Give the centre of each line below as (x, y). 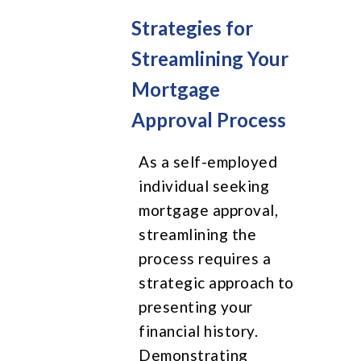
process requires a (205, 258)
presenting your (196, 306)
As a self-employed (208, 161)
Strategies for (193, 27)
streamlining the (198, 234)
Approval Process (209, 119)
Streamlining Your (210, 58)
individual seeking (204, 185)
